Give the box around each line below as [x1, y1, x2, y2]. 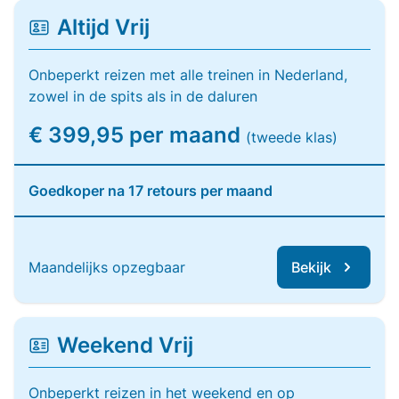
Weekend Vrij [57, 332, 193, 358]
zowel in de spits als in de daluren [28, 87, 257, 105]
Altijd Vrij [57, 14, 150, 40]
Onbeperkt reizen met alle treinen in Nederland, [28, 66, 347, 84]
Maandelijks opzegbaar [28, 258, 185, 276]
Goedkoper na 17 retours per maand [28, 182, 273, 199]
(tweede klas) [246, 128, 338, 146]
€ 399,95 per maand [28, 122, 246, 148]
